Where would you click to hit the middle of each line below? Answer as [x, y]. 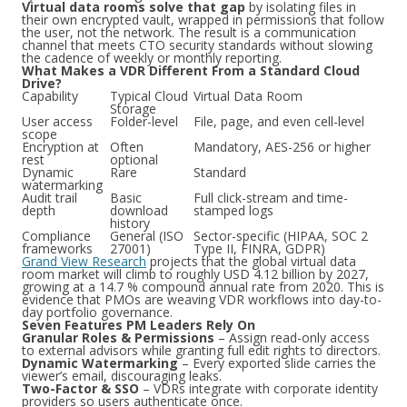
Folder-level [144, 121]
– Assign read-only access [292, 338]
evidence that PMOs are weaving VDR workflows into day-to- [202, 299]
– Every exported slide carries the [277, 363]
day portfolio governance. [97, 312]
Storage [133, 109]
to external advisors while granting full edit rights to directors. [201, 350]
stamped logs [233, 210]
